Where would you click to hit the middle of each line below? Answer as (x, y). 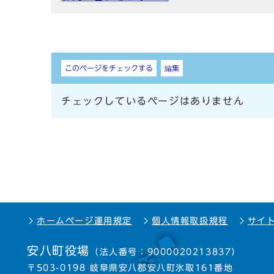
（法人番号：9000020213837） (165, 252)
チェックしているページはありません (153, 101)
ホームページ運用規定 (84, 221)
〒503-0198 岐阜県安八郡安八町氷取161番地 (130, 268)
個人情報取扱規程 (190, 221)
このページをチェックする (109, 68)
